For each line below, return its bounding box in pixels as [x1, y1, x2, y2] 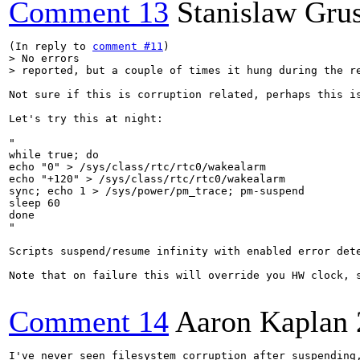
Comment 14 [9, 305, 169, 338]
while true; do [9, 149, 105, 161]
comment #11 [92, 40, 163, 52]
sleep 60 [9, 197, 60, 209]
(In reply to [9, 40, 92, 52]
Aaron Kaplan [175, 305, 348, 338]
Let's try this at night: [9, 112, 163, 125]
